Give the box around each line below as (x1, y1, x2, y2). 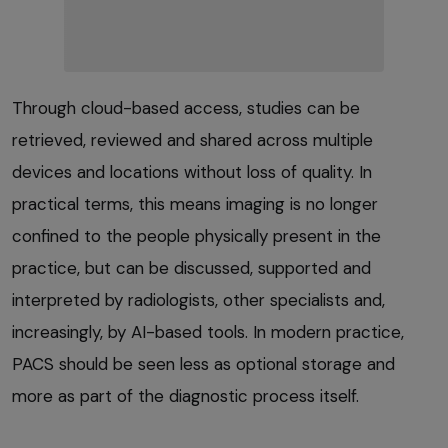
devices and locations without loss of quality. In (12, 160, 372, 183)
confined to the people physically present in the (12, 224, 381, 247)
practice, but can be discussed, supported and (12, 256, 371, 279)
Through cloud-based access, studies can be (12, 96, 360, 119)
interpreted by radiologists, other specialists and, (12, 288, 385, 311)
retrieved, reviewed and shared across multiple (12, 128, 373, 151)
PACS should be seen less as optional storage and (12, 352, 395, 375)
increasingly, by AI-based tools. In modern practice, (12, 320, 404, 343)
